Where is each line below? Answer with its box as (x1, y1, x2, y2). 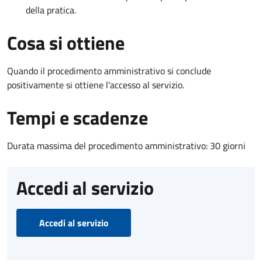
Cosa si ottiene (7, 28, 125, 57)
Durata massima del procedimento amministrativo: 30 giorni (7, 138, 246, 153)
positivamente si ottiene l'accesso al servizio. (7, 77, 184, 92)
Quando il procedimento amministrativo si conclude (7, 63, 211, 78)
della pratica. (26, 2, 76, 17)
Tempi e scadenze (7, 103, 148, 132)
